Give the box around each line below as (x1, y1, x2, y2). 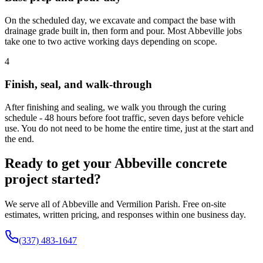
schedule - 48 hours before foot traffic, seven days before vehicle (5, 112, 244, 123)
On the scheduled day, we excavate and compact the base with (5, 15, 235, 26)
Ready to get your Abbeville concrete (5, 156, 227, 171)
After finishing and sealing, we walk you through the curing (5, 102, 226, 112)
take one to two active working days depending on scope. (5, 36, 217, 47)
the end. (5, 133, 34, 144)
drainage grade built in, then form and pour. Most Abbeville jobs (5, 26, 242, 36)
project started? (5, 171, 101, 187)
